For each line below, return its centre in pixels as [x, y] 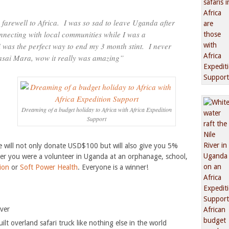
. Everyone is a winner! [113, 167]
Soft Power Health [49, 167]
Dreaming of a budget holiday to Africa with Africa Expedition [97, 109]
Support [97, 119]
